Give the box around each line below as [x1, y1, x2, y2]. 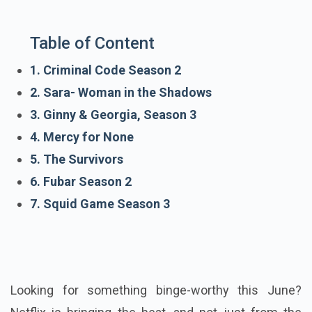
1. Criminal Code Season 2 [30, 63, 181, 78]
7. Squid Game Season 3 [30, 196, 170, 212]
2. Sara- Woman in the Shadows [30, 85, 212, 100]
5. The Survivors [30, 152, 123, 167]
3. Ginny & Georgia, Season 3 [30, 107, 196, 123]
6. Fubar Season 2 [30, 174, 132, 189]
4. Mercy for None [30, 130, 134, 145]
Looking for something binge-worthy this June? [10, 283, 302, 298]
